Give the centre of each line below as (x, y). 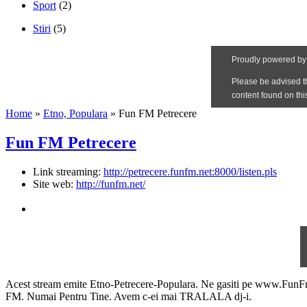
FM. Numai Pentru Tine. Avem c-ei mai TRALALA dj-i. (128, 296)
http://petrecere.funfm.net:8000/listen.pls (190, 171)
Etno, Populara (75, 113)
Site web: (53, 184)
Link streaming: (67, 171)
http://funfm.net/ (111, 184)
